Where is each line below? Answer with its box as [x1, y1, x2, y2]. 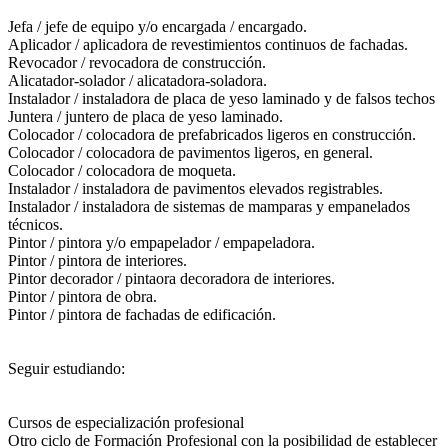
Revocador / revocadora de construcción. [8, 53, 266, 71]
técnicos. [8, 215, 63, 233]
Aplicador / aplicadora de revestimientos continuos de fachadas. [8, 35, 408, 53]
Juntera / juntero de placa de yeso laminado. [8, 107, 283, 125]
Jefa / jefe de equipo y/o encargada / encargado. [8, 17, 307, 35]
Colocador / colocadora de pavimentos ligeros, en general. [8, 143, 373, 161]
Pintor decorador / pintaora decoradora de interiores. [8, 269, 335, 287]
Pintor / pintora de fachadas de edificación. [8, 305, 276, 323]
